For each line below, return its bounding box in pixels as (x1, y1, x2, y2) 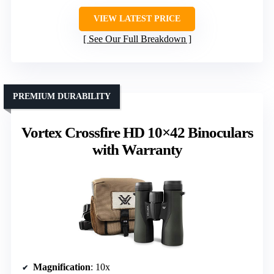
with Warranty (92, 141, 182, 158)
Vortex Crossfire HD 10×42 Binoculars (21, 124, 253, 141)
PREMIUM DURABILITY (13, 91, 111, 101)
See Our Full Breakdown (88, 33, 186, 44)
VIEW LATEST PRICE (94, 13, 180, 23)
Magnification (33, 261, 91, 272)
